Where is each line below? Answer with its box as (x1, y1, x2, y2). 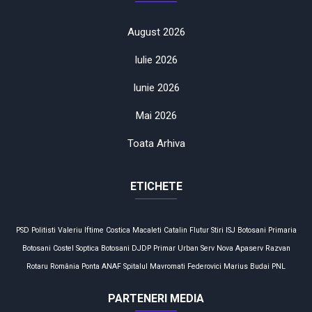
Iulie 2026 (134, 53, 178, 66)
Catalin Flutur (163, 225, 209, 235)
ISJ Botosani (225, 225, 266, 235)
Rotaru (26, 261, 48, 271)
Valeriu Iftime (57, 225, 104, 235)
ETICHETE (130, 179, 182, 193)
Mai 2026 (135, 109, 177, 122)
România (50, 261, 79, 271)
